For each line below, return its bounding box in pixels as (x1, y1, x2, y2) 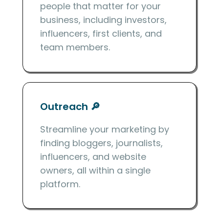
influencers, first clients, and (40, 27, 162, 40)
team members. (40, 41, 110, 54)
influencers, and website (40, 150, 147, 163)
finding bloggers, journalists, (40, 136, 163, 149)
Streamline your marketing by (40, 123, 170, 135)
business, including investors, (40, 14, 167, 26)
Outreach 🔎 (40, 99, 101, 113)
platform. (40, 177, 81, 190)
